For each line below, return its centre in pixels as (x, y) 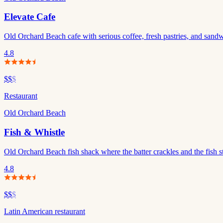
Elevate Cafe (30, 17)
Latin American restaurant (45, 211)
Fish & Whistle (34, 132)
